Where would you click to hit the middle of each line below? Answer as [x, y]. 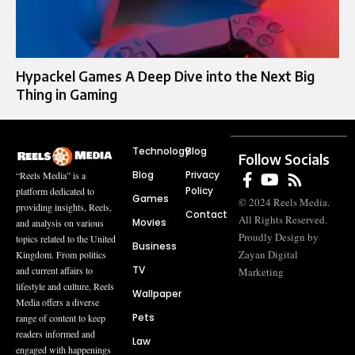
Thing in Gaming [67, 95]
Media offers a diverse [57, 302]
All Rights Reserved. [283, 220]
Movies [149, 223]
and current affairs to [54, 270]
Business [154, 246]
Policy [199, 191]
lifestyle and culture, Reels [65, 286]
